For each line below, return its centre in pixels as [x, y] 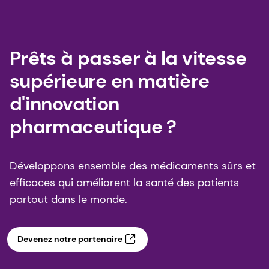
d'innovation [65, 104]
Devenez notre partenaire [70, 239]
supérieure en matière [110, 81]
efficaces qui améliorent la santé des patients [124, 182]
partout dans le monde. [68, 199]
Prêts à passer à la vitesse [128, 58]
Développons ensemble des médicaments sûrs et [133, 165]
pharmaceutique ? [95, 126]
